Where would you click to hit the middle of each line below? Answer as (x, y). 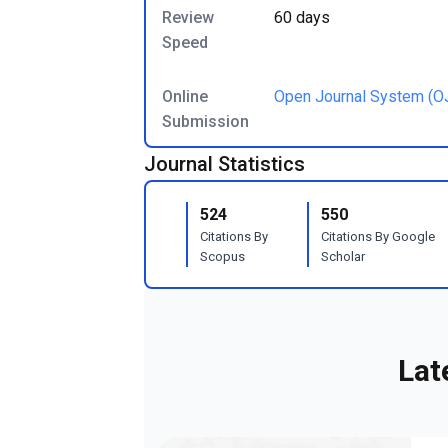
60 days (302, 17)
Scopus (222, 256)
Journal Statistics (224, 164)
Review (188, 17)
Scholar (342, 256)
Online (185, 96)
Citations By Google (377, 236)
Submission (205, 121)
